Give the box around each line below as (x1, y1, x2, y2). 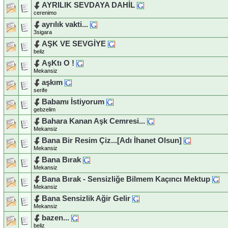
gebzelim (34, 106, 55, 113)
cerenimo (34, 10, 56, 16)
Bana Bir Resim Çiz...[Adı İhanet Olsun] (42, 136, 182, 145)
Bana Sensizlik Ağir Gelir (42, 194, 130, 203)
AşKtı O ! (42, 59, 74, 67)
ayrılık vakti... (42, 20, 88, 28)
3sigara (34, 29, 52, 36)
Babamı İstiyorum (42, 97, 104, 106)
